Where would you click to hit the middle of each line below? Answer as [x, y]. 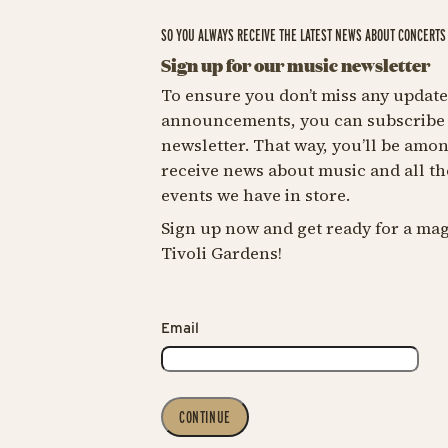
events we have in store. [255, 195]
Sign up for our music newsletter [295, 65]
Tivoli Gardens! [221, 254]
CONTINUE [205, 417]
